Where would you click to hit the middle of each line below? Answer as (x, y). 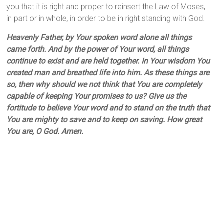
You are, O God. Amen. (45, 131)
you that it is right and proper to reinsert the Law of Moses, (106, 7)
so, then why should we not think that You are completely (104, 85)
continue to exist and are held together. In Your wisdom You (108, 61)
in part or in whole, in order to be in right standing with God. (106, 19)
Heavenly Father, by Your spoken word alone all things (99, 38)
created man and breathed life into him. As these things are (108, 73)
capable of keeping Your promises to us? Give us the (97, 96)
